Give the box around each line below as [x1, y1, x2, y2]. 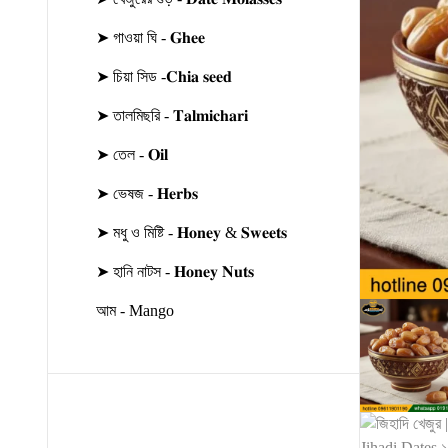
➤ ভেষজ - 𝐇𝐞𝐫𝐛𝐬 [96, 185, 198, 203]
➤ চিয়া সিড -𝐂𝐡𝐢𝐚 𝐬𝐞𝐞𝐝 [96, 68, 232, 86]
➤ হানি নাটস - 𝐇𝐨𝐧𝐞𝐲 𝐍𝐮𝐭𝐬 [96, 263, 254, 281]
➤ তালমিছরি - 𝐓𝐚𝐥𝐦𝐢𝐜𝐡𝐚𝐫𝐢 [96, 107, 248, 125]
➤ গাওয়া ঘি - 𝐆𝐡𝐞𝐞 [96, 29, 205, 47]
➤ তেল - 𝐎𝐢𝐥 [96, 146, 168, 164]
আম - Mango [96, 302, 174, 320]
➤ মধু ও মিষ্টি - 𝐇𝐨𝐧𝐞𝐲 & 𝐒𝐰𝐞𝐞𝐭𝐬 [96, 224, 287, 242]
